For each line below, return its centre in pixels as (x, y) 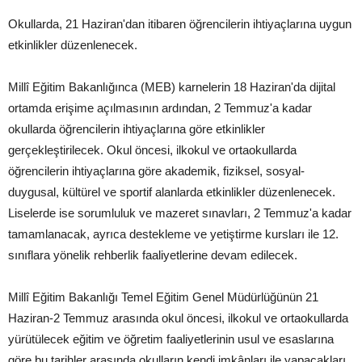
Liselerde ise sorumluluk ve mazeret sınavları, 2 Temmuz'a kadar (180, 213)
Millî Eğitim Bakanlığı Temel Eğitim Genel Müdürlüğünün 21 (163, 297)
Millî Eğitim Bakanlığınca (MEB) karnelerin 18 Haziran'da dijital (172, 87)
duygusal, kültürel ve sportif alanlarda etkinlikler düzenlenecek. (172, 192)
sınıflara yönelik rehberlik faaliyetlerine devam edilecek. (154, 255)
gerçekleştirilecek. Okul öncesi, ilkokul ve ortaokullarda (152, 150)
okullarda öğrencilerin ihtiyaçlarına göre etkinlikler (137, 129)
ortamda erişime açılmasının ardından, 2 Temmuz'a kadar (160, 108)
